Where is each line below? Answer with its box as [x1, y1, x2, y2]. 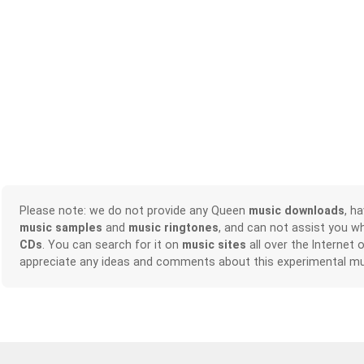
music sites [181, 238, 246, 252]
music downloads [248, 204, 344, 218]
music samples [19, 221, 102, 235]
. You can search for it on [41, 238, 182, 252]
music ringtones [128, 221, 219, 235]
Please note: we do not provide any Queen [19, 204, 249, 218]
